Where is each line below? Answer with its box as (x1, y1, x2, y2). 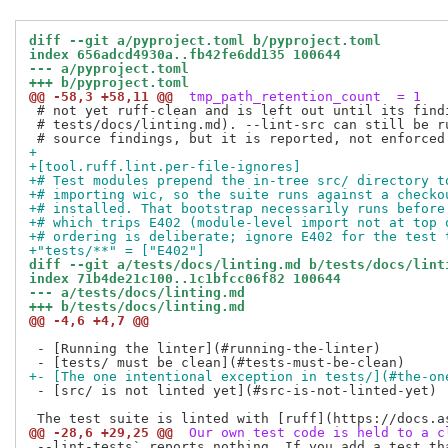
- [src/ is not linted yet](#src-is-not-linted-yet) (29, 383, 437, 399)
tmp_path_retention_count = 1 (181, 89, 421, 105)
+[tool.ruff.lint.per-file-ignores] (29, 159, 301, 175)
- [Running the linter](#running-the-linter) (29, 341, 381, 357)
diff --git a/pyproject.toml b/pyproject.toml (29, 33, 381, 49)
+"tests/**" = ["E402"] (29, 243, 205, 259)
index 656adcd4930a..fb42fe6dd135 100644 (29, 47, 341, 63)
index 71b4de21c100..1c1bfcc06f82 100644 (29, 271, 341, 287)
